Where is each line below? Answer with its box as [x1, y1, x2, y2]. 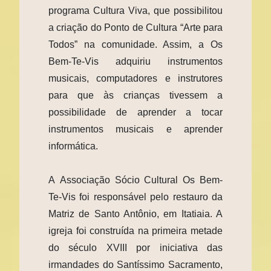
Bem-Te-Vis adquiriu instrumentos [48, 56, 223, 67]
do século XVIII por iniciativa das [48, 242, 223, 253]
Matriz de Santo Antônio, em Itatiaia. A [48, 208, 223, 219]
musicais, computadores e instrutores [48, 73, 223, 83]
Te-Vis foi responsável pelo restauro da [48, 191, 223, 202]
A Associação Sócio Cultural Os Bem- [48, 174, 223, 185]
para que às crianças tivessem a [48, 90, 223, 100]
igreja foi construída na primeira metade [48, 225, 223, 236]
